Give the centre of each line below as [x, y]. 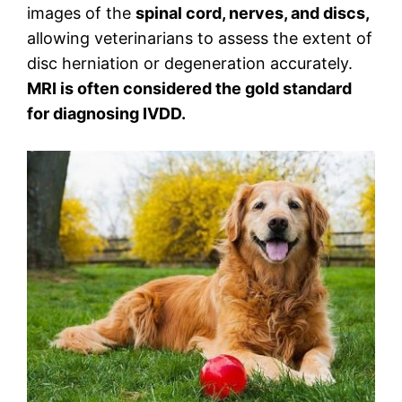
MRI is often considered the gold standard [189, 89]
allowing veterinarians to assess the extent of [200, 39]
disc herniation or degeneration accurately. [190, 64]
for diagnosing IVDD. [106, 114]
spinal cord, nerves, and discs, [253, 13]
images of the [81, 13]
